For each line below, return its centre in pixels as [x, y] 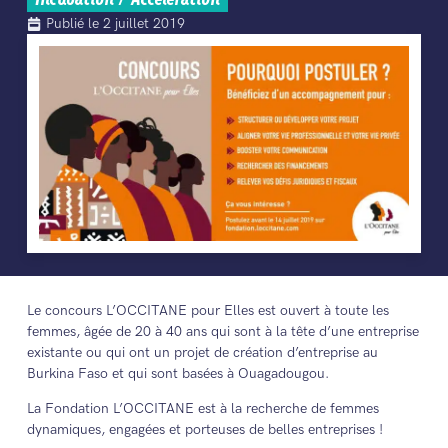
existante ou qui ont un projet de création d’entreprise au [202, 352]
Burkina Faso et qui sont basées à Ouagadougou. [177, 373]
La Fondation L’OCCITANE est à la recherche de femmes [202, 409]
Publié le [74, 24]
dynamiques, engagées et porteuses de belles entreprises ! [204, 430]
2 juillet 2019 [143, 24]
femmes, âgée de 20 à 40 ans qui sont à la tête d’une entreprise [222, 331]
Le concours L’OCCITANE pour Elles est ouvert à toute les [207, 310]
